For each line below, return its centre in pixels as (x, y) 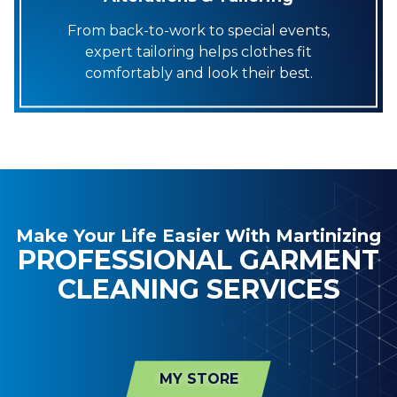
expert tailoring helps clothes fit (198, 52)
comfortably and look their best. (198, 73)
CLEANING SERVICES (198, 289)
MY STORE (198, 378)
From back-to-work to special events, (198, 31)
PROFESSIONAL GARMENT (198, 260)
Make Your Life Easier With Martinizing (198, 236)
